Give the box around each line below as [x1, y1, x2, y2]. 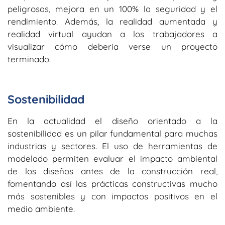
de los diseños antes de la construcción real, [8, 166, 217, 177]
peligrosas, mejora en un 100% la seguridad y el [8, 3, 217, 14]
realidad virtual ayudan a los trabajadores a [8, 28, 217, 39]
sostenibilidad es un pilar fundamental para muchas [8, 128, 217, 139]
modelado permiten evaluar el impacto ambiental [8, 153, 217, 164]
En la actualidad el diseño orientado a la [8, 116, 217, 127]
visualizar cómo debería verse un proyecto [8, 41, 217, 52]
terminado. [8, 53, 51, 64]
